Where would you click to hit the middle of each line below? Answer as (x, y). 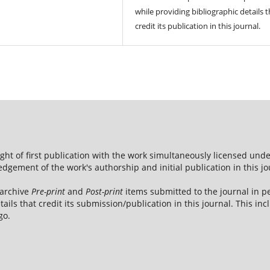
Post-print (104, 192)
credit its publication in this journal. (198, 26)
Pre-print (48, 192)
